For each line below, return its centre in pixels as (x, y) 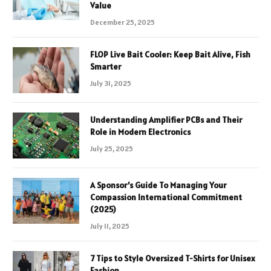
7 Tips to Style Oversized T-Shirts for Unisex (173, 259)
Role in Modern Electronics (140, 132)
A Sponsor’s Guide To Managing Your (158, 185)
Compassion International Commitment (166, 198)
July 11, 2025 (110, 226)
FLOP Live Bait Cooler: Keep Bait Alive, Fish (170, 55)
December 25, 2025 (122, 22)
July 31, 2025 (111, 83)
